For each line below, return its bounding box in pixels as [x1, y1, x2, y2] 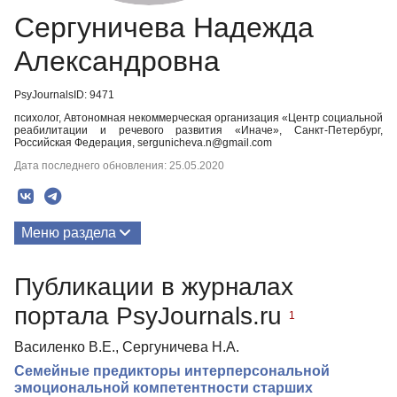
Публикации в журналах [14, 272, 293, 300]
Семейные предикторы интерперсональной [14, 362, 330, 378]
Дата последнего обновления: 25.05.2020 [14, 160, 224, 172]
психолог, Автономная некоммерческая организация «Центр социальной [14, 112, 383, 124]
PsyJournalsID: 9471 [14, 89, 114, 101]
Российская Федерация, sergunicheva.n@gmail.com [14, 136, 272, 149]
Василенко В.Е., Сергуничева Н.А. [14, 339, 239, 354]
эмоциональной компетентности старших [14, 379, 313, 395]
